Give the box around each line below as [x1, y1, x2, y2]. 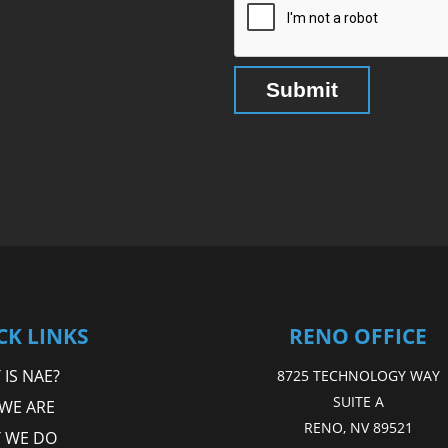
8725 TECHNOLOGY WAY [276, 366, 440, 386]
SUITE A [332, 392, 384, 412]
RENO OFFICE [289, 321, 428, 350]
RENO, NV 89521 [303, 418, 413, 438]
